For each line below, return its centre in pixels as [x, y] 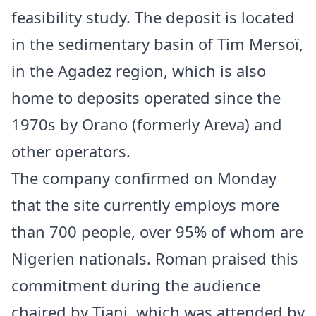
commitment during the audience [136, 285]
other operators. [71, 151]
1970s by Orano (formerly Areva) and [147, 124]
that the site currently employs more [145, 204]
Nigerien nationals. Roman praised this [155, 258]
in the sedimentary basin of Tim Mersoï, [157, 43]
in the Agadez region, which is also [139, 70]
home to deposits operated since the [146, 97]
